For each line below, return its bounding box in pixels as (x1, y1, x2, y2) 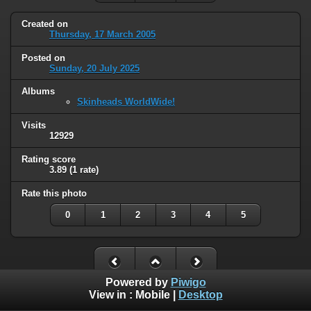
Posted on (22, 52, 65, 63)
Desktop (178, 289, 223, 301)
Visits (22, 120, 46, 131)
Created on (22, 18, 68, 29)
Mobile (135, 289, 170, 301)
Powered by (105, 276, 171, 289)
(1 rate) (69, 165, 99, 176)
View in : (88, 289, 135, 301)
